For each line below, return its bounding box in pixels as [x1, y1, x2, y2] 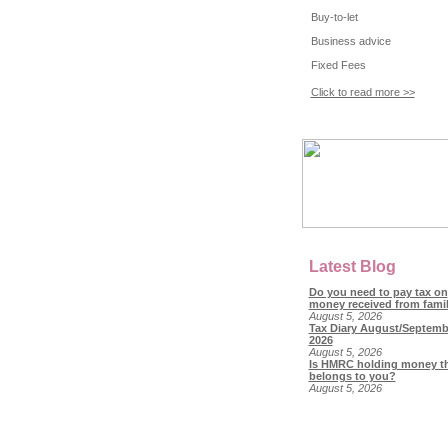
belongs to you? [308, 370, 396, 383]
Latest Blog [308, 258, 396, 276]
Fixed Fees [310, 58, 366, 71]
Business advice [310, 34, 391, 47]
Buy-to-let [310, 10, 358, 23]
